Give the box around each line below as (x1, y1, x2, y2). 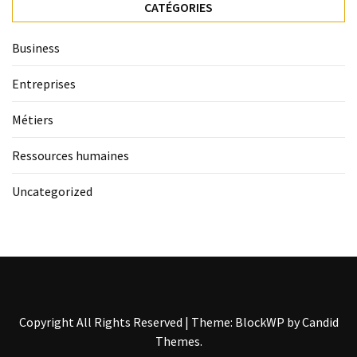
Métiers (12, 112, 53, 128)
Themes (155, 333, 200, 350)
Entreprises (12, 76, 76, 92)
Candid (301, 314, 339, 331)
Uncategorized (12, 183, 92, 200)
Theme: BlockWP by (190, 314, 302, 331)
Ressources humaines (12, 147, 129, 164)
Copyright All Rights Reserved (18, 314, 185, 331)
